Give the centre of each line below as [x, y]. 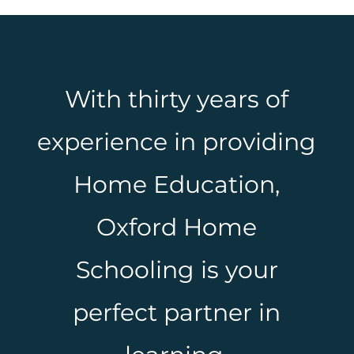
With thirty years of [177, 99]
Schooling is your [177, 269]
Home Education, [177, 184]
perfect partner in [177, 312]
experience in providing [177, 141]
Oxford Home [177, 227]
